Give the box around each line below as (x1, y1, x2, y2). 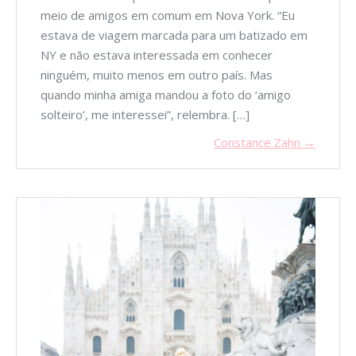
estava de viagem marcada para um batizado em (41, 27, 308, 44)
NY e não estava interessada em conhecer (41, 47, 273, 64)
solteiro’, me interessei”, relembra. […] (41, 106, 250, 123)
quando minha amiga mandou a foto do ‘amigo (41, 87, 291, 103)
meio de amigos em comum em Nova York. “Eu (41, 7, 295, 24)
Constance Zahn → (214, 134, 315, 151)
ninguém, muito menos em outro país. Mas (41, 67, 273, 83)
